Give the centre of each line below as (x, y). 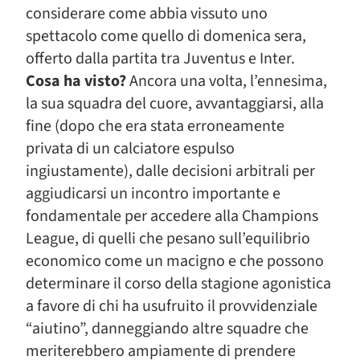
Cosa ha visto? (76, 81)
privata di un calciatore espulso (130, 149)
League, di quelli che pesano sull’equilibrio (168, 239)
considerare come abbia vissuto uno (147, 14)
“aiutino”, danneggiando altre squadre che (167, 329)
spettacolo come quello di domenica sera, (166, 36)
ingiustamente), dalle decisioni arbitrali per (170, 171)
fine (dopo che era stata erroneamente (155, 126)
